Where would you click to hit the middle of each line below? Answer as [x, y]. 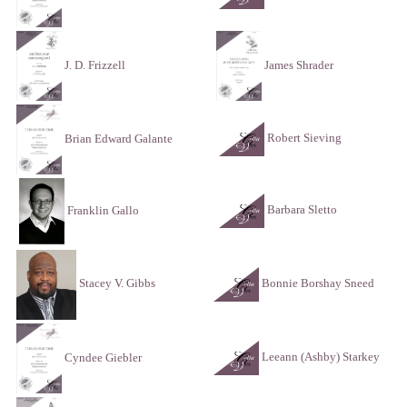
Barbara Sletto [302, 210]
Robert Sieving [304, 138]
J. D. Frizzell [94, 65]
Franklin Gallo [103, 210]
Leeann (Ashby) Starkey [321, 357]
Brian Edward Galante [117, 138]
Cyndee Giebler [103, 357]
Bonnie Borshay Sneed [318, 283]
